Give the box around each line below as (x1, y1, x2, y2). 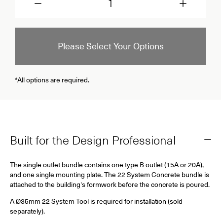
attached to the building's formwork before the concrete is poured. (10, 179, 210, 189)
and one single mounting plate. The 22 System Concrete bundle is (10, 169, 209, 180)
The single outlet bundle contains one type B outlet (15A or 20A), (10, 159, 204, 170)
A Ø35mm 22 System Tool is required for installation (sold (10, 196, 183, 206)
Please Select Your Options (57, 39, 164, 52)
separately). (10, 206, 45, 216)
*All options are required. (15, 74, 89, 85)
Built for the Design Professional (10, 131, 176, 148)
